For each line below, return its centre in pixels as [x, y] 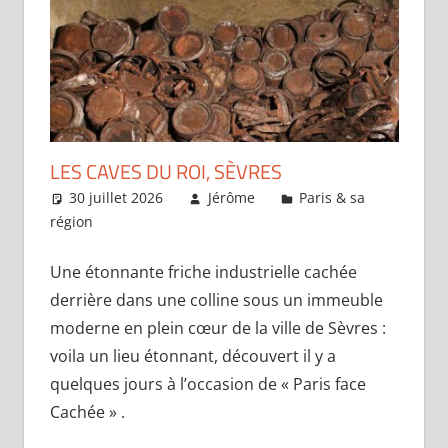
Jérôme [231, 198]
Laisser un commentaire [214, 222]
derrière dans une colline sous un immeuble [216, 300]
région [71, 222]
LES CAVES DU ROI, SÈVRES [165, 172]
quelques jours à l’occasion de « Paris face [207, 384]
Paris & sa [332, 198]
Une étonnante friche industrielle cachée [203, 272]
